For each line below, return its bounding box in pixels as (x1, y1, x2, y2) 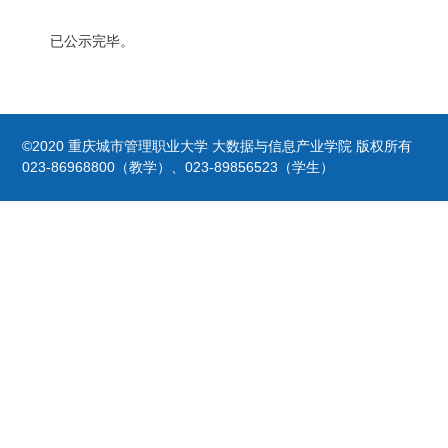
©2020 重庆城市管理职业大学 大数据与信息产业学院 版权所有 (22, 138, 413, 155)
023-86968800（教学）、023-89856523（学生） (22, 159, 335, 176)
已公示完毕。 (50, 34, 135, 49)
